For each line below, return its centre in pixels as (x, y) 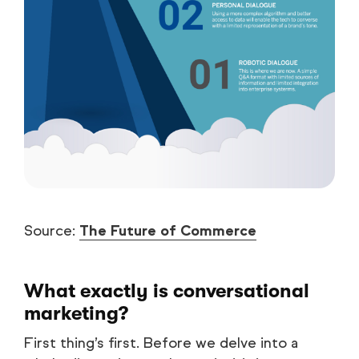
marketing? (76, 313)
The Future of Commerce (168, 230)
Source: (52, 230)
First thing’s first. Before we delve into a (161, 343)
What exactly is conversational (167, 290)
